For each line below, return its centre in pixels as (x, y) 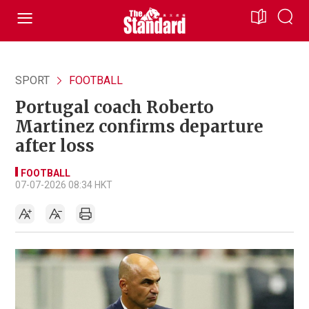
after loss (55, 146)
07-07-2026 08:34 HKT (64, 185)
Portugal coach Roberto (114, 107)
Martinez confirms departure (139, 127)
